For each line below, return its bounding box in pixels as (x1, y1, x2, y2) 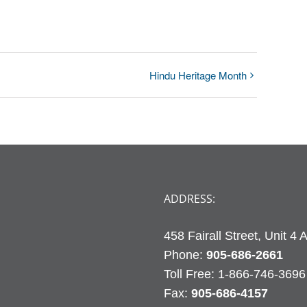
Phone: (164, 248, 206, 262)
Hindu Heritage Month (149, 68, 247, 83)
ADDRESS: (164, 191, 215, 207)
